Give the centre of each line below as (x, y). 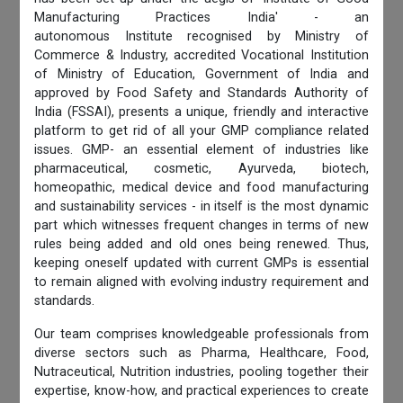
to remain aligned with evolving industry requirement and (201, 282)
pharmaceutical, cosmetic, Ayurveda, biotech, (201, 169)
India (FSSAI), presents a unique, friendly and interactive (201, 112)
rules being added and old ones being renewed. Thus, (201, 245)
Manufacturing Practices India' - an (201, 18)
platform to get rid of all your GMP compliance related (201, 131)
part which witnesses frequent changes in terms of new (201, 226)
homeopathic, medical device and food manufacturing (201, 188)
